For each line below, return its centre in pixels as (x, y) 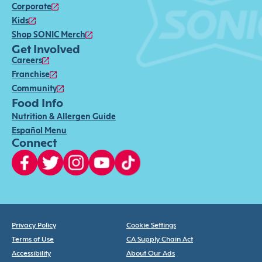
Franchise (31, 75)
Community (34, 89)
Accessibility (31, 254)
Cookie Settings (151, 225)
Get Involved (46, 50)
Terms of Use (33, 239)
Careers (27, 61)
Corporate (32, 7)
